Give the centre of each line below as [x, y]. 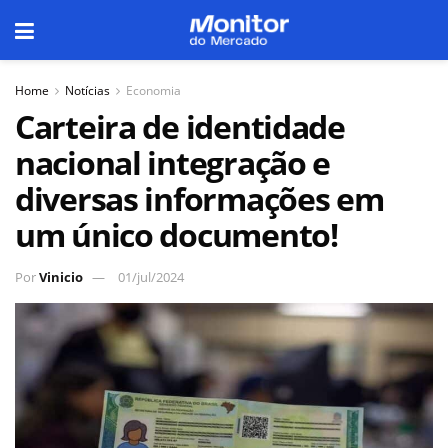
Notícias [87, 90]
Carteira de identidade [180, 126]
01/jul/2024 [151, 276]
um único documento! [176, 234]
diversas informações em [199, 198]
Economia [153, 90]
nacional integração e [173, 162]
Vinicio [61, 276]
